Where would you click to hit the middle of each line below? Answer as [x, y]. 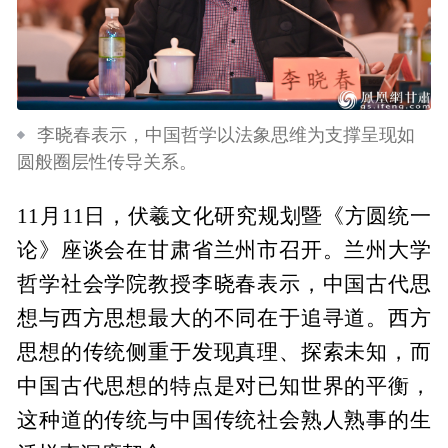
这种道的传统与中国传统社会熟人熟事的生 [224, 419]
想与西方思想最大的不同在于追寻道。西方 [224, 317]
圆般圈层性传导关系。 [107, 161]
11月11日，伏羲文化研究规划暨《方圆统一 [224, 215]
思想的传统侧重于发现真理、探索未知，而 [224, 351]
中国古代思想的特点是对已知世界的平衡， [224, 385]
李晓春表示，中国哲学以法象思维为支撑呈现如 [225, 134]
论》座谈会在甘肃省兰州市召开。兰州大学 [224, 249]
